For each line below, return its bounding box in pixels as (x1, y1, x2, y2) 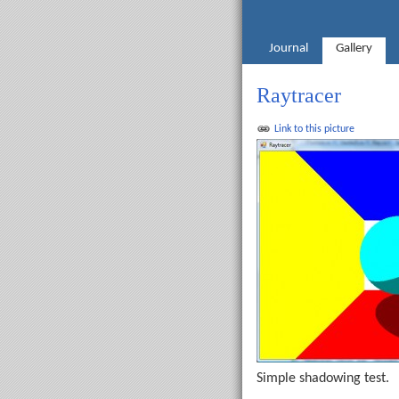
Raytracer (256, 84, 341, 107)
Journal (269, 42, 309, 56)
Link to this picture (274, 124, 354, 134)
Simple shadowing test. (256, 371, 389, 386)
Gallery (335, 42, 372, 56)
